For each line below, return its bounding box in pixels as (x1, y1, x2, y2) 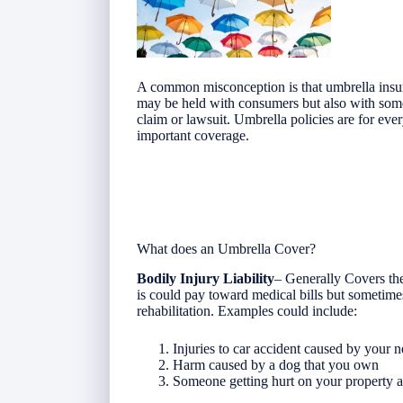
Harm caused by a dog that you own (173, 356, 379, 372)
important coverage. (137, 127, 249, 143)
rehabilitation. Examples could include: (137, 302, 357, 318)
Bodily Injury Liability (137, 270, 274, 286)
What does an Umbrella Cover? (137, 240, 316, 256)
